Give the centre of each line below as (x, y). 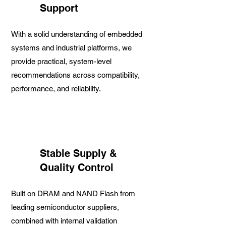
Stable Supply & (78, 153)
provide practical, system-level (61, 61)
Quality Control (77, 167)
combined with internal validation (64, 221)
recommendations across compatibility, (75, 75)
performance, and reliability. (56, 89)
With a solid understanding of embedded (77, 34)
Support (59, 8)
